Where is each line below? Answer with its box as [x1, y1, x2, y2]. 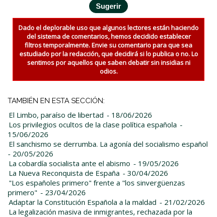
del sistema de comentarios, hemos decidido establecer [26, 31, 191, 41]
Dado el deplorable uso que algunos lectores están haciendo [18, 23, 199, 32]
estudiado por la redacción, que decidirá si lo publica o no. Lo [19, 49, 198, 58]
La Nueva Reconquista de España [9, 168, 120, 178]
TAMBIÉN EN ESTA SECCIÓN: [8, 96, 105, 105]
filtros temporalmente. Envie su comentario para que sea [25, 40, 192, 49]
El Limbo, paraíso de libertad [9, 109, 104, 120]
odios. [99, 66, 118, 76]
